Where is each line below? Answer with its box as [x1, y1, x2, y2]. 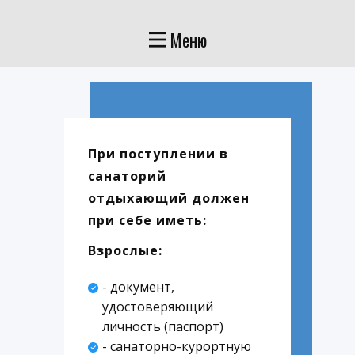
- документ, [101, 278, 174, 296]
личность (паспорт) [101, 318, 223, 335]
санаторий [88, 167, 166, 185]
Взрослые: [88, 242, 162, 259]
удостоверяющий [101, 298, 213, 315]
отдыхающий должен [88, 189, 250, 207]
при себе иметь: [88, 212, 207, 229]
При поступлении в [88, 145, 228, 162]
